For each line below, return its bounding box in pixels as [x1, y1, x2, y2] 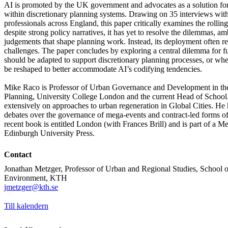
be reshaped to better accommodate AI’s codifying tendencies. [4, 64, 202, 73]
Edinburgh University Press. [4, 128, 95, 137]
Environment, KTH [4, 173, 67, 182]
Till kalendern [4, 201, 48, 210]
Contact [4, 150, 32, 159]
